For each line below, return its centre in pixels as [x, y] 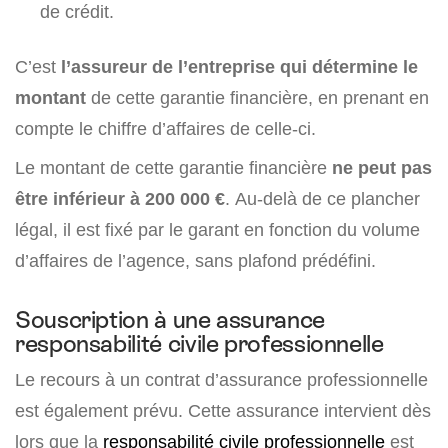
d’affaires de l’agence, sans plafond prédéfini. [195, 261]
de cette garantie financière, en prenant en [257, 98]
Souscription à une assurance [170, 320]
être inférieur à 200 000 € [120, 199]
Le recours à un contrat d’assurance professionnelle [221, 380]
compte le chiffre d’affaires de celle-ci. [165, 129]
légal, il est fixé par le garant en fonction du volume [217, 230]
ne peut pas [382, 168]
